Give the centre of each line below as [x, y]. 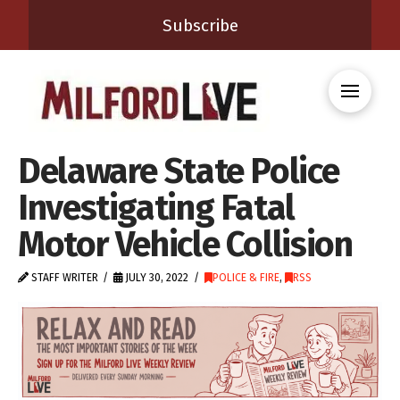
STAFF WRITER [63, 278]
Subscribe [200, 25]
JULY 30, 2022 [156, 278]
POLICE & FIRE [246, 278]
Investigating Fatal [156, 208]
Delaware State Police [179, 171]
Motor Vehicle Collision [185, 244]
